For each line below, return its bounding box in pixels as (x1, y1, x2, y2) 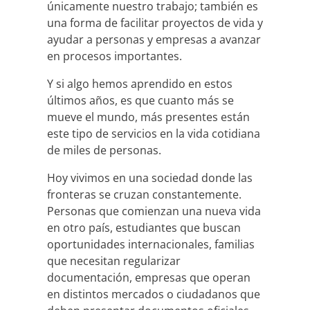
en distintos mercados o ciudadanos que (47, 286, 260, 302)
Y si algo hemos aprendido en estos (47, 76, 232, 91)
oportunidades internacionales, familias (47, 237, 255, 252)
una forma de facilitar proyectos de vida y (47, 15, 263, 30)
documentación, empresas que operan (47, 270, 250, 285)
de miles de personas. (47, 143, 161, 158)
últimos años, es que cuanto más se (47, 93, 234, 108)
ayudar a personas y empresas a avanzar (47, 32, 261, 47)
